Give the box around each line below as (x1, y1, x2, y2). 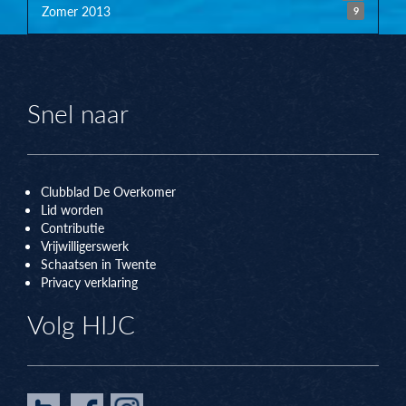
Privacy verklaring (41, 273, 138, 292)
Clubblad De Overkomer (41, 182, 176, 201)
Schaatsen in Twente (41, 255, 156, 274)
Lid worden (41, 200, 103, 219)
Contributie (41, 218, 104, 237)
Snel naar (27, 95, 129, 131)
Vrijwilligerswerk (41, 237, 129, 256)
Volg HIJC (27, 306, 135, 343)
